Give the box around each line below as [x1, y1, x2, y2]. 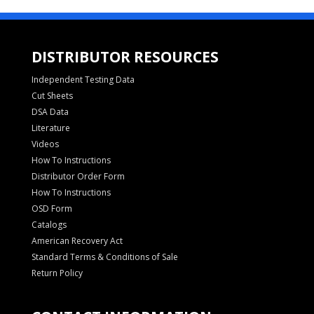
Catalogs [31, 218, 67, 231]
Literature [31, 121, 70, 134]
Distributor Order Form [31, 170, 125, 182]
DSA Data [31, 105, 69, 118]
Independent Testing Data [31, 73, 135, 86]
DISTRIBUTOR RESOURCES [31, 46, 219, 67]
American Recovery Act [31, 234, 123, 247]
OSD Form [31, 202, 72, 214]
